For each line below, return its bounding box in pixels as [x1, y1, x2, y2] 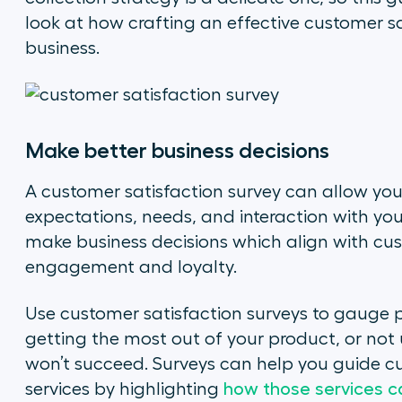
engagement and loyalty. [24, 258, 237, 276]
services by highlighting [24, 380, 223, 398]
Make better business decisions [24, 140, 329, 162]
